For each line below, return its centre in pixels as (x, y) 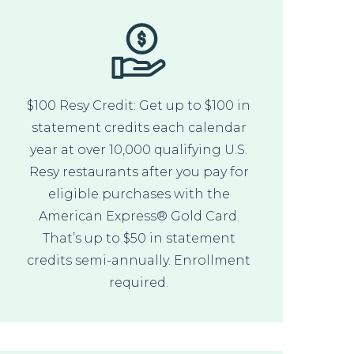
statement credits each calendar (139, 127)
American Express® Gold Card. (139, 216)
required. (139, 282)
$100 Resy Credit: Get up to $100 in (139, 105)
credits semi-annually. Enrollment (139, 260)
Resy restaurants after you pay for (139, 171)
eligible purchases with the (139, 194)
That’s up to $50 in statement (139, 238)
